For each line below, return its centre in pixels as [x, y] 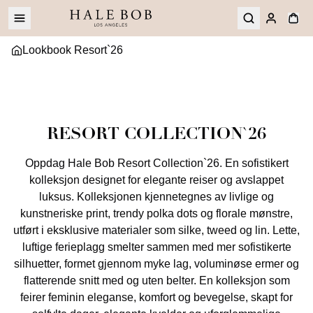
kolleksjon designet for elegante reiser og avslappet [156, 180]
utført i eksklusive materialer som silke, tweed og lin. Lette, [156, 230]
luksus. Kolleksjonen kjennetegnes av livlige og [156, 197]
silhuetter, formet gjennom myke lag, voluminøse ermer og [156, 264]
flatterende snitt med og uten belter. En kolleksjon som [156, 281]
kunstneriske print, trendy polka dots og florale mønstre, [156, 213]
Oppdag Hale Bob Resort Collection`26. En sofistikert [156, 163]
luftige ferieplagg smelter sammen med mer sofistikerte [156, 247]
